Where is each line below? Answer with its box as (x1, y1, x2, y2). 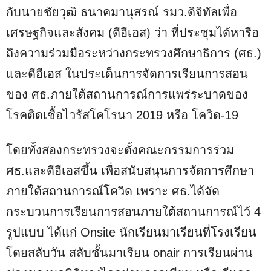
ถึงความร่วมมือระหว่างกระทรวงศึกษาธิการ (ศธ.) (6, 46, 261, 60)
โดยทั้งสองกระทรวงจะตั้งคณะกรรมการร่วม (6, 143, 234, 157)
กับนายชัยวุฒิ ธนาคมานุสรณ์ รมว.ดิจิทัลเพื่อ (6, 5, 237, 19)
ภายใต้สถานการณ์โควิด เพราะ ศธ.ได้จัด (6, 184, 220, 198)
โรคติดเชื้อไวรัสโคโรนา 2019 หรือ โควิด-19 (6, 108, 238, 122)
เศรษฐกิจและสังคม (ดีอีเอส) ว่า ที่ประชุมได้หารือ (6, 25, 259, 39)
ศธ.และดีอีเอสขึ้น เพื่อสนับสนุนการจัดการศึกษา (6, 163, 254, 177)
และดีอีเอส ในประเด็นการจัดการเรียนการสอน (6, 67, 248, 80)
